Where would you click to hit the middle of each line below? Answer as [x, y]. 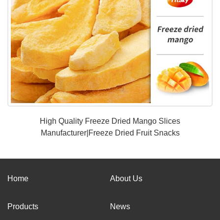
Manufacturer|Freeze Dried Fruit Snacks [110, 133]
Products [23, 206]
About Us [126, 179]
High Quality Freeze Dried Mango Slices [110, 121]
